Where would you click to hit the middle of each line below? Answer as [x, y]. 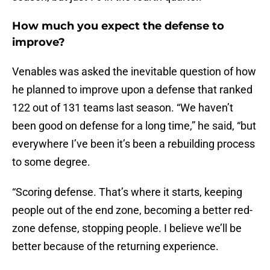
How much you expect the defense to [118, 26]
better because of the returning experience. [115, 246]
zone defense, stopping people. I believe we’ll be [127, 228]
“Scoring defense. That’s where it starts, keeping [127, 192]
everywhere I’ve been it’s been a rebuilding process [133, 144]
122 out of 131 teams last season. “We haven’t [123, 108]
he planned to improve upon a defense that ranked [132, 90]
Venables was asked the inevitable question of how [134, 72]
